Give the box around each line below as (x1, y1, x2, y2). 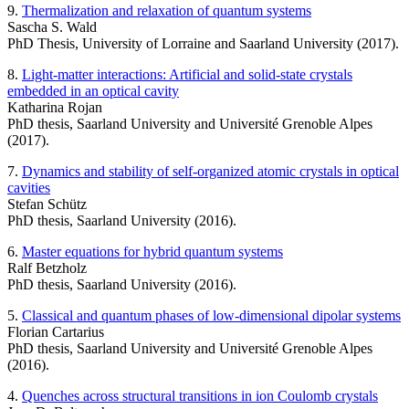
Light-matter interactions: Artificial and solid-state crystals (22, 66, 352, 82)
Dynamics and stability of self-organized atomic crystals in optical (22, 163, 399, 179)
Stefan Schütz (7, 195, 87, 212)
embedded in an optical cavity (7, 82, 179, 99)
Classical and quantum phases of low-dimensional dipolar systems (22, 307, 401, 323)
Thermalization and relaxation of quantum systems (22, 2, 311, 18)
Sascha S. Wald (7, 18, 97, 35)
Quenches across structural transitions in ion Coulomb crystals (22, 387, 378, 404)
